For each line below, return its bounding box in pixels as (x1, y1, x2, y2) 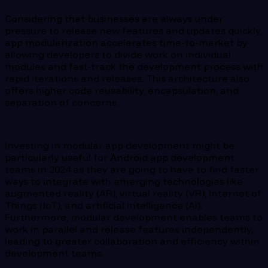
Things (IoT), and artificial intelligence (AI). (5, 199, 202, 212)
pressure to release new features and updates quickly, (5, 25, 262, 37)
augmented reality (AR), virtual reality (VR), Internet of (5, 187, 261, 200)
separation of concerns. (5, 96, 118, 109)
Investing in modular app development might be (5, 139, 234, 152)
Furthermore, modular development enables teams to (5, 211, 263, 224)
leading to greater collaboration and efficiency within (5, 235, 260, 248)
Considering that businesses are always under (5, 13, 223, 25)
